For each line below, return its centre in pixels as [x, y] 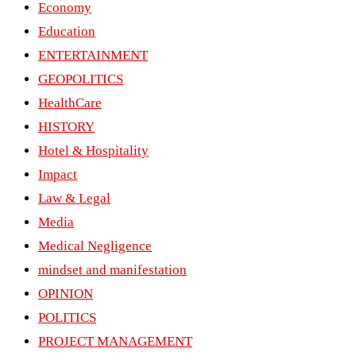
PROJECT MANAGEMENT [115, 342]
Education [67, 32]
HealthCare [70, 103]
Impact [58, 175]
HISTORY [66, 127]
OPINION [66, 294]
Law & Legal [74, 199]
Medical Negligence [95, 246]
